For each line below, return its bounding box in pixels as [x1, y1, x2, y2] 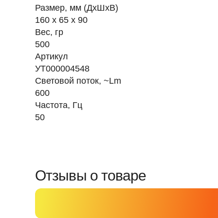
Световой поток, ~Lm [35, 76, 121, 86]
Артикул [35, 52, 68, 61]
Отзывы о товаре [35, 167, 146, 183]
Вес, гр [35, 27, 63, 37]
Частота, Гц [35, 100, 82, 110]
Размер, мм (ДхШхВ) [35, 3, 118, 13]
